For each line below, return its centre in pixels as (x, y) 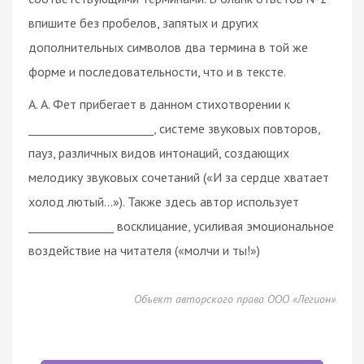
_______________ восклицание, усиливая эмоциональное (181, 225)
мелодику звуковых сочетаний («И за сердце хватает (179, 177)
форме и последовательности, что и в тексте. (157, 71)
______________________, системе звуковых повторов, (174, 128)
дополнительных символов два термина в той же (168, 47)
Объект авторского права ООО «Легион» (235, 299)
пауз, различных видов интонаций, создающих (159, 152)
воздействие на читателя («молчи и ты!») (144, 250)
